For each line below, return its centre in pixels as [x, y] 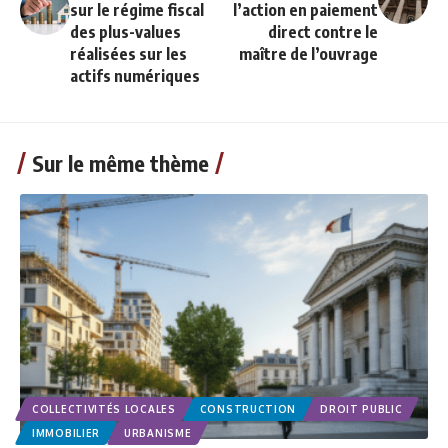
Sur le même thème [120, 163]
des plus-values [125, 32]
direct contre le [323, 32]
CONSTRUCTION [248, 408]
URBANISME [158, 432]
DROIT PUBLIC [361, 408]
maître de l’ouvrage [308, 54]
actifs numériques [135, 76]
